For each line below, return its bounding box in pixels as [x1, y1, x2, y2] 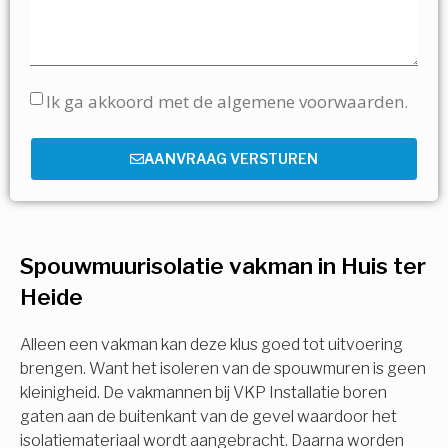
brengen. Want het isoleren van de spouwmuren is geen [20, 358, 426, 378]
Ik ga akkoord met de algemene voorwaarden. [46, 89, 408, 113]
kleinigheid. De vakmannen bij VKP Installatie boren [20, 382, 387, 402]
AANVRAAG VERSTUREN [144, 149, 318, 167]
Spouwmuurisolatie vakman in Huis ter [20, 251, 426, 280]
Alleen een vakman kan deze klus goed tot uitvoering [20, 334, 403, 354]
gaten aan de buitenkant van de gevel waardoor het [20, 406, 397, 426]
